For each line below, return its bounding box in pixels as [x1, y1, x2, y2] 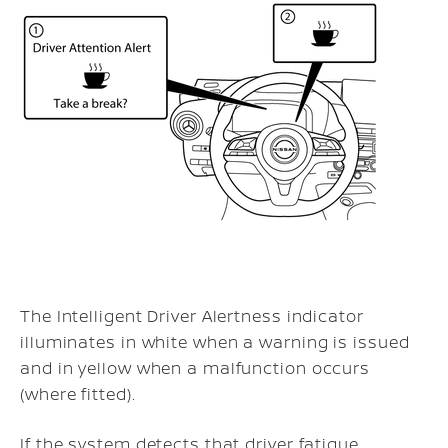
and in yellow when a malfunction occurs [20, 357, 371, 379]
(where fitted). [20, 383, 136, 405]
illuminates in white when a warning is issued [20, 331, 410, 353]
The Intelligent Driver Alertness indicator [20, 305, 364, 327]
